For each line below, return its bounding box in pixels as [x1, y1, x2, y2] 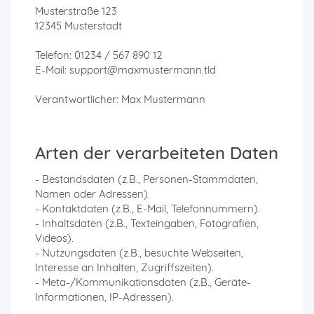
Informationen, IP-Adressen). [35, 290, 174, 304]
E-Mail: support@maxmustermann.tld [35, 63, 216, 77]
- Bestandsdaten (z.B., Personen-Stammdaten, [35, 172, 258, 186]
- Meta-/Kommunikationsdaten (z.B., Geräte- [35, 275, 251, 289]
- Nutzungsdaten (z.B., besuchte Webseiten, [35, 246, 243, 260]
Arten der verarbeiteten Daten [35, 142, 278, 164]
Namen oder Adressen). [35, 187, 150, 201]
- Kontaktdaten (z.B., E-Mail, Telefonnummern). [35, 202, 260, 216]
